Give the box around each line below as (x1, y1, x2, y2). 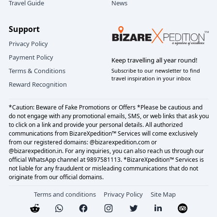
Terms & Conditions (8, 66, 65, 75)
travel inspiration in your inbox (111, 75, 191, 82)
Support (8, 24, 40, 34)
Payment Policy (8, 53, 53, 62)
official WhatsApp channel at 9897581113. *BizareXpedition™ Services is (8, 155, 204, 164)
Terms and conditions (33, 190, 96, 199)
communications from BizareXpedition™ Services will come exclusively (8, 129, 198, 138)
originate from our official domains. (8, 173, 104, 181)
